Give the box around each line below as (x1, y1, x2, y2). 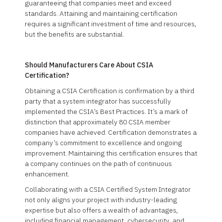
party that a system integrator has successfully (25, 97, 171, 106)
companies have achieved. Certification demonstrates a (25, 128, 197, 137)
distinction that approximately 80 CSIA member (25, 117, 170, 126)
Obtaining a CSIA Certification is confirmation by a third (25, 86, 194, 95)
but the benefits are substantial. (25, 30, 124, 39)
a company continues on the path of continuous (25, 159, 172, 168)
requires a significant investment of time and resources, (25, 19, 197, 28)
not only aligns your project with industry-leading (25, 195, 177, 204)
